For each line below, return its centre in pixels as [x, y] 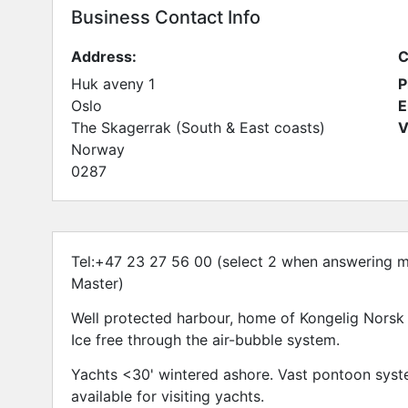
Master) [97, 283]
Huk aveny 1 [113, 83]
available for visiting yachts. [168, 397]
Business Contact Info [166, 17]
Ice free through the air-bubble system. [205, 340]
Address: [104, 56]
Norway [98, 149]
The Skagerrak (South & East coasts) [198, 127]
